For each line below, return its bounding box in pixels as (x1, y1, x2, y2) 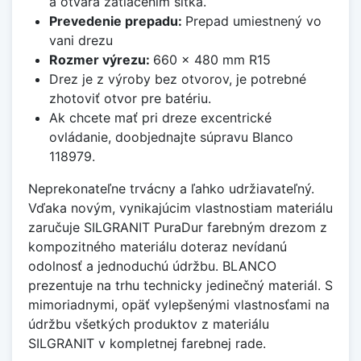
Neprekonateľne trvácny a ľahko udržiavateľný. (28, 180, 314, 197)
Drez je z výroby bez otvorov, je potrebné (48, 71, 306, 88)
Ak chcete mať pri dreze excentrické (48, 110, 272, 127)
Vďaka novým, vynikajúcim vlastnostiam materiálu (28, 200, 333, 217)
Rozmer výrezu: (48, 52, 153, 68)
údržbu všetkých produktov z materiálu (28, 316, 269, 333)
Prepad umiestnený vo (185, 13, 322, 30)
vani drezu (48, 32, 113, 49)
